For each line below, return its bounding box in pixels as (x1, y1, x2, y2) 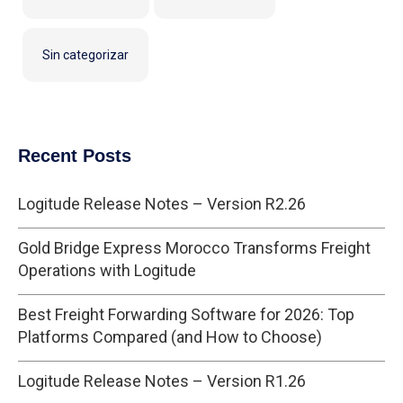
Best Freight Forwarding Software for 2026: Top (18, 304, 354, 324)
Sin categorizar (42, 47, 129, 62)
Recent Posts (18, 145, 131, 166)
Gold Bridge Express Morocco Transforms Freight (18, 237, 371, 257)
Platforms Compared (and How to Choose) (18, 327, 322, 346)
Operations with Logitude (18, 260, 196, 280)
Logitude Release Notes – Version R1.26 (18, 371, 306, 390)
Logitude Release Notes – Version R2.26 (18, 193, 306, 213)
